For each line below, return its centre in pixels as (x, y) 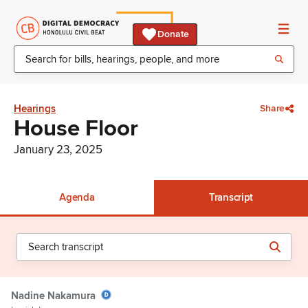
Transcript (231, 197)
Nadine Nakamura (53, 296)
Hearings (35, 109)
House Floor (76, 129)
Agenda (77, 197)
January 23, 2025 (58, 150)
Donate (173, 34)
